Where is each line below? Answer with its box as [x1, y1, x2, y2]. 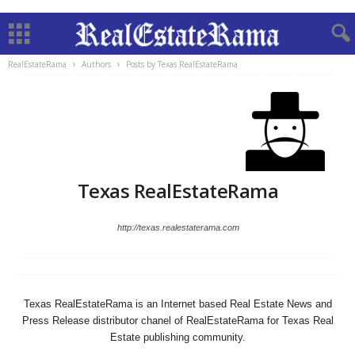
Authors [82, 59, 111, 70]
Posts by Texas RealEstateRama [126, 59, 238, 70]
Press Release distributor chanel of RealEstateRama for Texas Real [22, 315, 334, 326]
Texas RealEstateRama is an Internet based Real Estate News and [24, 298, 332, 310]
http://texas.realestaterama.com [116, 223, 239, 232]
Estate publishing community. [110, 331, 246, 343]
